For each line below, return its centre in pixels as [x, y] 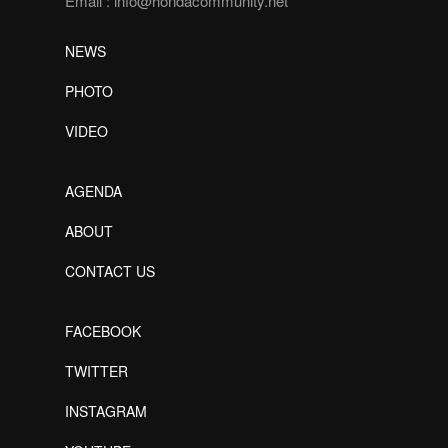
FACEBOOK [103, 330]
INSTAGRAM [106, 410]
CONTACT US [110, 270]
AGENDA [93, 190]
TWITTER [96, 370]
